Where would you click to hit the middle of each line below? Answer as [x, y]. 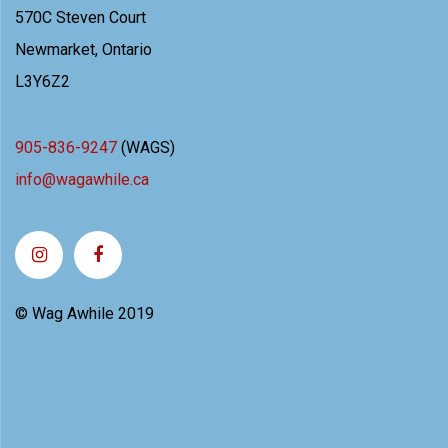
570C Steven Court [80, 17]
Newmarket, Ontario [83, 49]
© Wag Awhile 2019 [84, 313]
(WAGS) [146, 148]
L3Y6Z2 [42, 81]
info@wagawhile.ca [82, 180]
